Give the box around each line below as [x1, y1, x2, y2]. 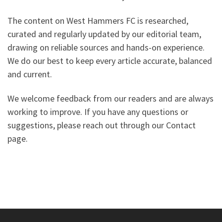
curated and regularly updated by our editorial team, [7, 28, 201, 40]
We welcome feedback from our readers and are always [7, 93, 214, 105]
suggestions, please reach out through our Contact [7, 119, 196, 131]
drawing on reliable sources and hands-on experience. [7, 41, 205, 53]
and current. [7, 68, 52, 80]
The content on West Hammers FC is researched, [7, 14, 188, 26]
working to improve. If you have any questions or [7, 106, 188, 118]
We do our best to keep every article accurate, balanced [7, 55, 212, 66]
